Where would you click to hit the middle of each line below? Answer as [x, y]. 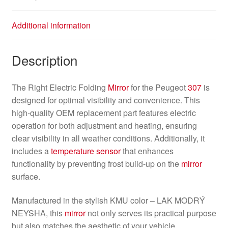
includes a [31, 151]
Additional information [51, 25]
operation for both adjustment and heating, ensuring [104, 125]
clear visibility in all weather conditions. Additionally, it [108, 138]
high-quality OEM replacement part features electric [104, 112]
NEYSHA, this [38, 213]
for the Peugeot [158, 87]
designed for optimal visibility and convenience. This [106, 100]
